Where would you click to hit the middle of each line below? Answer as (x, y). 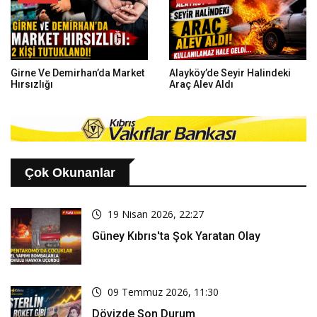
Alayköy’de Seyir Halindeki (230, 73)
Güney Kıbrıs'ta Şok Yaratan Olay (176, 236)
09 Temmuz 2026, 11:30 (163, 292)
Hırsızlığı (32, 85)
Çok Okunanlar (70, 172)
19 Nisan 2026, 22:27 (156, 214)
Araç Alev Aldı (201, 85)
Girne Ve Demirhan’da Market (77, 73)
